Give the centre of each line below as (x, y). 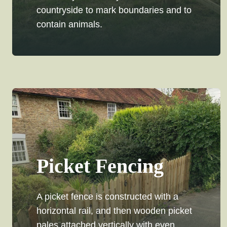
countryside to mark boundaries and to (114, 10)
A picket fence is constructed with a (107, 197)
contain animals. (69, 25)
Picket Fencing (100, 166)
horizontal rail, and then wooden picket (114, 211)
